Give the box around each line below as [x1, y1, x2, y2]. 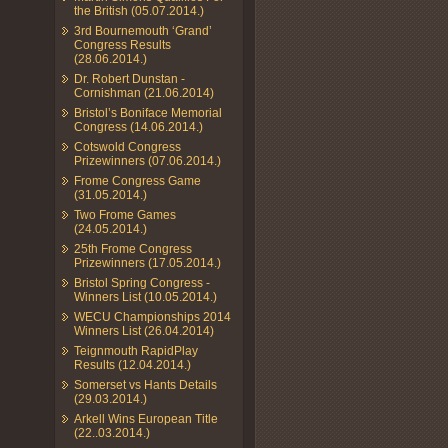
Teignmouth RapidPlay [74, 343, 198, 358]
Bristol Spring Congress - [74, 275, 210, 290]
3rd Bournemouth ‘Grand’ [74, 23, 212, 38]
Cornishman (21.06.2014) [74, 85, 214, 100]
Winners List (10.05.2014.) [74, 289, 217, 304]
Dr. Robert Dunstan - [74, 71, 185, 86]
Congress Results [74, 37, 171, 52]
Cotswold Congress [74, 139, 181, 154]
